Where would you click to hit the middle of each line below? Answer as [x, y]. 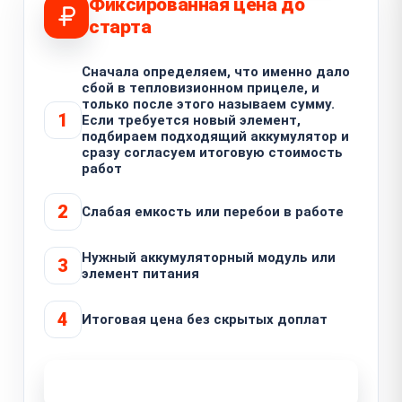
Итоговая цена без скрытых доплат [205, 319]
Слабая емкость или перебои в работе [213, 211]
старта [120, 26]
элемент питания [140, 273]
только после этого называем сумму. [208, 104]
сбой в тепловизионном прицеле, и [201, 87]
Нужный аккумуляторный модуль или [209, 257]
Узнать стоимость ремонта [191, 383]
